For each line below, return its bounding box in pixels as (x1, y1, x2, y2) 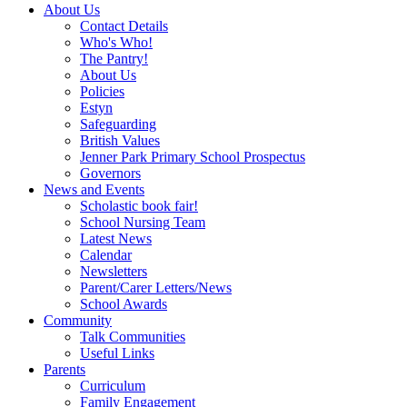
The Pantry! (80, 51, 148, 67)
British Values (80, 133, 160, 149)
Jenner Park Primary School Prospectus (80, 149, 305, 165)
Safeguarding (80, 116, 156, 133)
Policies (80, 84, 124, 100)
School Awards (80, 296, 167, 313)
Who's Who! (80, 35, 153, 51)
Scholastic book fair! (80, 198, 198, 214)
